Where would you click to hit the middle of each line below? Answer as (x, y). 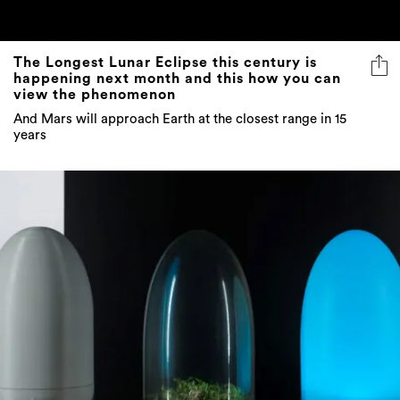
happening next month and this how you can (177, 79)
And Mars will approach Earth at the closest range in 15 (180, 120)
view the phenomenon (95, 95)
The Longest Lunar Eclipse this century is (165, 63)
